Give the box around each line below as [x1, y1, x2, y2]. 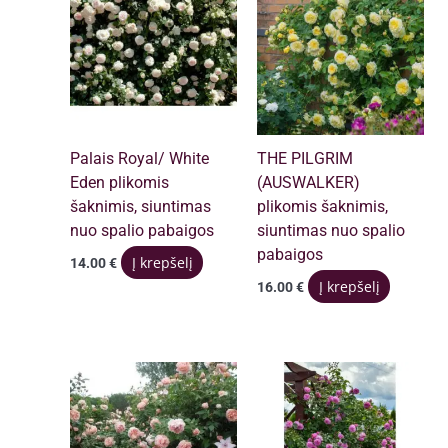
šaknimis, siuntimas [70, 198, 212, 217]
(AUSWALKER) [257, 174, 361, 193]
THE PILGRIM [257, 150, 354, 169]
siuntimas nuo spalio [257, 222, 406, 241]
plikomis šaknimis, [257, 198, 389, 217]
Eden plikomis [70, 174, 170, 193]
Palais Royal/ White [70, 150, 210, 169]
